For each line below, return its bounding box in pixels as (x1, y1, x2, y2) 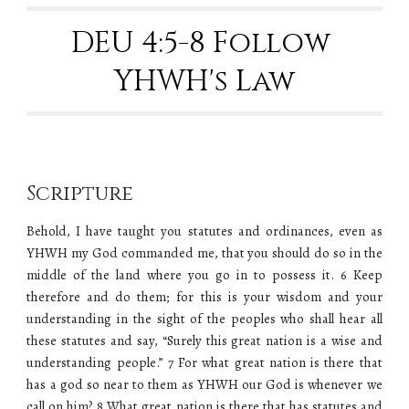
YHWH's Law (114, 62, 295, 101)
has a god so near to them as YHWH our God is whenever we (26, 375, 383, 393)
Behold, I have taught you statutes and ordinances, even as (26, 222, 383, 240)
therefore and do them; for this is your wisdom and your (26, 288, 383, 306)
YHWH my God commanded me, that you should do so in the (26, 244, 383, 262)
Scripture (26, 180, 134, 207)
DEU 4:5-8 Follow (71, 24, 330, 63)
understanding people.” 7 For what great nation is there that (26, 353, 383, 372)
